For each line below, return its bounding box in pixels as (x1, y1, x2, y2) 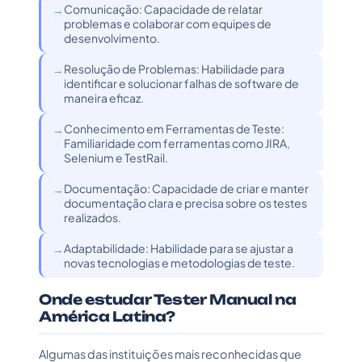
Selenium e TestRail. (64, 150, 168, 165)
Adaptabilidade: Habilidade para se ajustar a (64, 241, 293, 255)
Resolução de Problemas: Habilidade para (64, 61, 284, 76)
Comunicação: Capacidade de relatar (64, 2, 263, 16)
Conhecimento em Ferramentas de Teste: (64, 121, 284, 136)
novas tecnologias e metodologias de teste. (64, 255, 295, 270)
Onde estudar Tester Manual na (39, 291, 297, 308)
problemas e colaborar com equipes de (64, 16, 271, 31)
